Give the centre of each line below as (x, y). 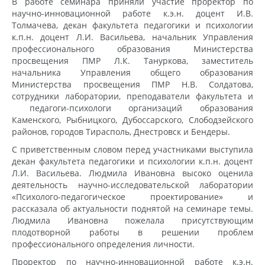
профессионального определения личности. (106, 244)
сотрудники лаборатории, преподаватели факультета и (132, 96)
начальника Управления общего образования (132, 72)
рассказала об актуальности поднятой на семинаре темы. (132, 208)
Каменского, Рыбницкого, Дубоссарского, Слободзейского (132, 119)
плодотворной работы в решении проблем (132, 232)
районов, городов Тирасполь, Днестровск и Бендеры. (121, 131)
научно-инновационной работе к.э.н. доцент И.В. (132, 13)
